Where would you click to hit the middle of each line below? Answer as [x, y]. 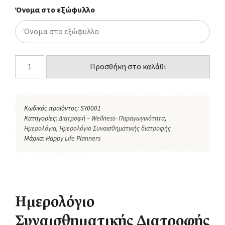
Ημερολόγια [40, 128]
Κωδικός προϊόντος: [52, 108]
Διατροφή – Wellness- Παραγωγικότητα [112, 118]
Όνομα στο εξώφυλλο [55, 10]
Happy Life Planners [73, 138]
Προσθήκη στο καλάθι [128, 67]
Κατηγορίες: [41, 118]
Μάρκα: [35, 138]
